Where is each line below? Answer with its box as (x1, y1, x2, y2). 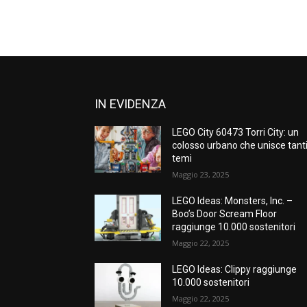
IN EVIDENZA (95, 96, 166, 111)
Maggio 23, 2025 (172, 169, 230, 180)
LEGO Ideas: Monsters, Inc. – (172, 195, 293, 206)
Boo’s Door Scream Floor (172, 208, 278, 219)
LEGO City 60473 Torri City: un (172, 126, 299, 138)
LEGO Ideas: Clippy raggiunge (172, 263, 297, 275)
